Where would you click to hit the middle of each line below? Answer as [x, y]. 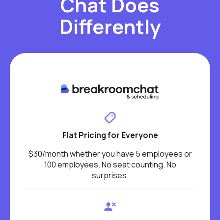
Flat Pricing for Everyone [110, 135]
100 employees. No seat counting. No [110, 165]
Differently [110, 26]
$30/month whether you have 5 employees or [110, 154]
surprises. [110, 176]
